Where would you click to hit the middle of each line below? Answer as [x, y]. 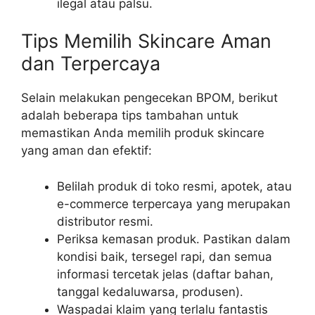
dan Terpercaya [91, 64]
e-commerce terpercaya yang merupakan [174, 204]
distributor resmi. [105, 221]
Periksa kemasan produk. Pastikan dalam [174, 239]
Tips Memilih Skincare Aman [146, 41]
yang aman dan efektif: [86, 151]
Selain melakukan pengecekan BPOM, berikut [149, 98]
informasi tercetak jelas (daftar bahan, [165, 274]
